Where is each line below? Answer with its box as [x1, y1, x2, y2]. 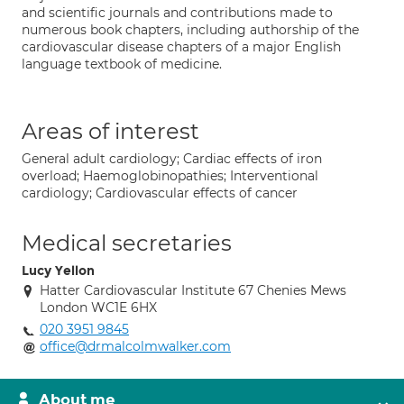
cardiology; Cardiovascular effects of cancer [22, 185, 298, 201]
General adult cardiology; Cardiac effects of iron [22, 151, 322, 167]
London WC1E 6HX [40, 299, 157, 316]
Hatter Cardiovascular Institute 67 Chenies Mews [40, 282, 346, 298]
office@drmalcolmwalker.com [40, 338, 231, 354]
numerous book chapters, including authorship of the [22, 22, 359, 38]
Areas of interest [22, 118, 199, 144]
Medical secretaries [22, 230, 232, 256]
